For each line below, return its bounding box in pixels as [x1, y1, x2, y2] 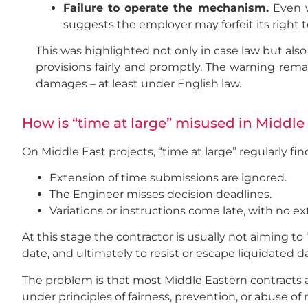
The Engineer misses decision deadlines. [49, 187, 272, 201]
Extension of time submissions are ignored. [49, 170, 287, 184]
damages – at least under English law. [36, 77, 241, 91]
